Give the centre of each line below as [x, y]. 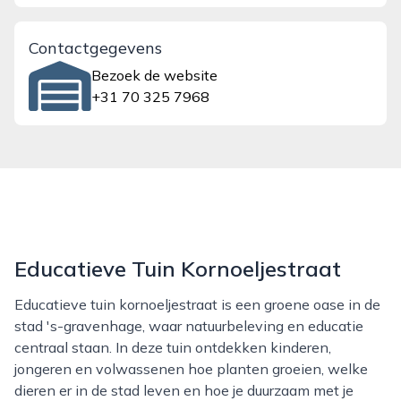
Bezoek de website [155, 75]
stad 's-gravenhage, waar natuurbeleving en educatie [189, 326]
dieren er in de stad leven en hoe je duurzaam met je [184, 390]
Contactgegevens [95, 48]
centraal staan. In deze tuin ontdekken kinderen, [173, 347]
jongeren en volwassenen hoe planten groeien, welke [191, 369]
